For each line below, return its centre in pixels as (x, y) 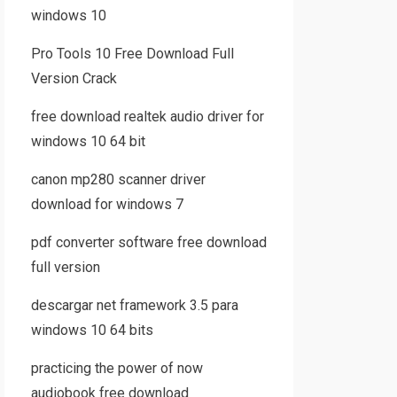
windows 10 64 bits (92, 330)
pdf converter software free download (148, 242)
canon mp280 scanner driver (118, 179)
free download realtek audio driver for (147, 117)
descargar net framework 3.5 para (134, 305)
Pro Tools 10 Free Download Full (132, 54)
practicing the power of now (117, 368)
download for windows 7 (107, 204)
